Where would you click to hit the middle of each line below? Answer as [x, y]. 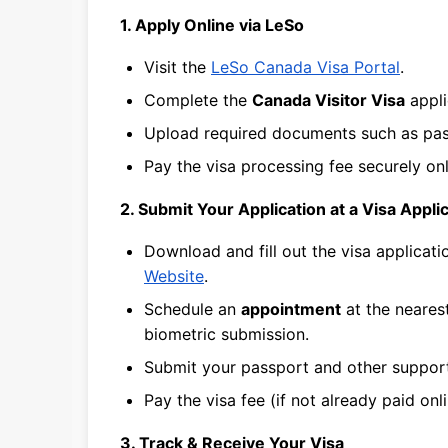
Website [174, 276]
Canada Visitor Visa [328, 100]
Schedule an [192, 309]
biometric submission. [226, 334]
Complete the [198, 100]
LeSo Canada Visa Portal [305, 67]
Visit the [177, 67]
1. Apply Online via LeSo [212, 25]
